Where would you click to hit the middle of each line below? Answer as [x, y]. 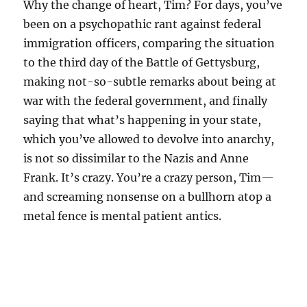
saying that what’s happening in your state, [143, 120]
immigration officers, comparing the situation [149, 43]
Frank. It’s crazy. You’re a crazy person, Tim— [149, 177]
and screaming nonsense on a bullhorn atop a [148, 196]
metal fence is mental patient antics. [123, 216]
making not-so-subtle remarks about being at [150, 81]
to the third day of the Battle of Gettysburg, [142, 62]
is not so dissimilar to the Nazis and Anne [136, 158]
